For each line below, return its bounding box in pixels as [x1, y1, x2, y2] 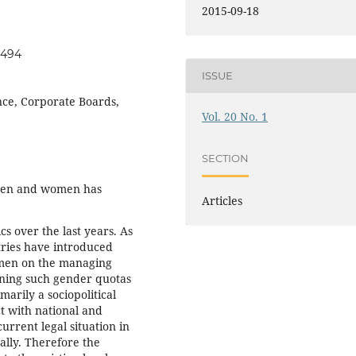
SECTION [202, 151, 250, 164]
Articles [202, 193, 243, 209]
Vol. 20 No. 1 [202, 108, 269, 124]
